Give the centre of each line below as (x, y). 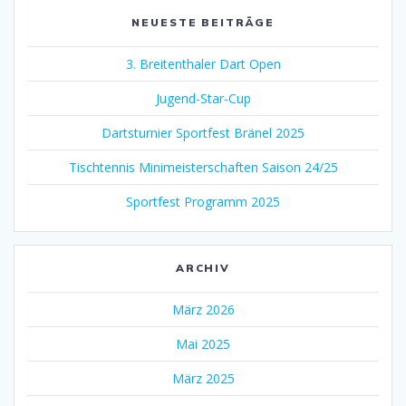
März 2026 (203, 309)
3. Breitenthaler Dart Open (203, 63)
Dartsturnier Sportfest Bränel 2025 (203, 132)
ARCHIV (203, 267)
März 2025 (203, 378)
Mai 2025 (203, 343)
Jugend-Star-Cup (203, 98)
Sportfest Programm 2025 (203, 201)
